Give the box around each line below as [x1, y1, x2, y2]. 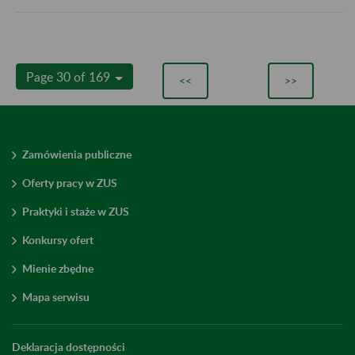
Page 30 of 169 [26, 68, 113, 84]
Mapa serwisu [22, 289, 90, 303]
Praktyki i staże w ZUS [22, 204, 129, 218]
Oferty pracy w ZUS [22, 175, 117, 189]
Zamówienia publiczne [22, 147, 132, 161]
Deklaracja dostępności [12, 339, 125, 353]
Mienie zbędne [22, 261, 94, 275]
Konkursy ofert [22, 232, 94, 246]
